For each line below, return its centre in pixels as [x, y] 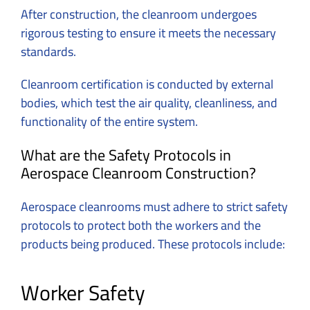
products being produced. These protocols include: [153, 244]
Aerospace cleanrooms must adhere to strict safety [154, 206]
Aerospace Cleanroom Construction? [138, 173]
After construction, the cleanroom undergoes [139, 14]
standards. [50, 51]
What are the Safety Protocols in [126, 155]
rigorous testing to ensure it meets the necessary [148, 33]
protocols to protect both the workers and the [141, 225]
